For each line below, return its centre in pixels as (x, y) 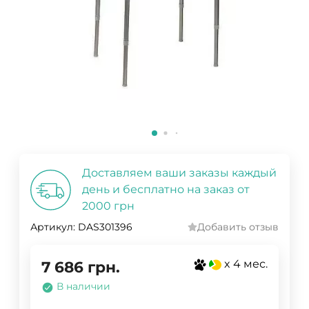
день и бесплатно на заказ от (166, 190)
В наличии (83, 287)
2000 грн (108, 206)
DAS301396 (105, 227)
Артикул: (53, 227)
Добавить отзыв (238, 227)
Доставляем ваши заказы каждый (179, 173)
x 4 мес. (246, 264)
